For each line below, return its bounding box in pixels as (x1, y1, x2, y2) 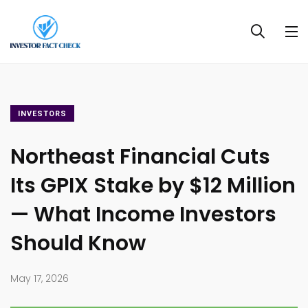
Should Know (10, 229, 146, 258)
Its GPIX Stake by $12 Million (10, 171, 296, 201)
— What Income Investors (10, 200, 276, 230)
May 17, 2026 (10, 272, 69, 286)
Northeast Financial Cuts (10, 142, 270, 172)
